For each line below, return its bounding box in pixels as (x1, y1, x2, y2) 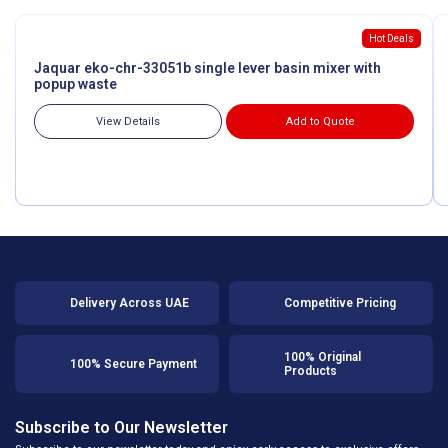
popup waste (34, 75, 117, 92)
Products (284, 363, 337, 378)
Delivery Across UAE (70, 295, 189, 310)
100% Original (284, 349, 361, 364)
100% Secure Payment (70, 356, 197, 371)
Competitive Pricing (284, 295, 396, 310)
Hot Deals (369, 32, 414, 44)
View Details (96, 114, 160, 128)
